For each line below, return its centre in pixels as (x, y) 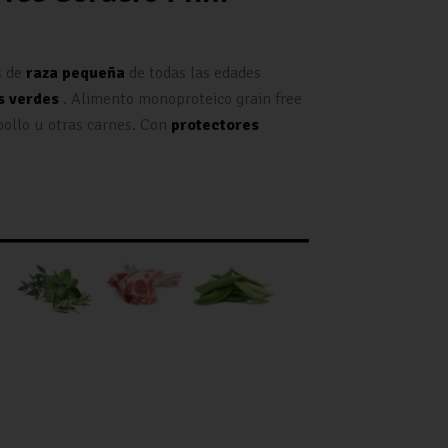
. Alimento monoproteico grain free (181, 99)
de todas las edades (193, 73)
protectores (213, 125)
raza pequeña (76, 73)
